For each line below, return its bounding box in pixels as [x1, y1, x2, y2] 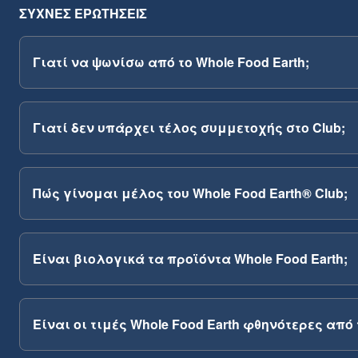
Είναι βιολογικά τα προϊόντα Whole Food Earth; [33, 249, 348, 268]
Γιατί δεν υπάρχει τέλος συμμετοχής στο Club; [33, 118, 345, 137]
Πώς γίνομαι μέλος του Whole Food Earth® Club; [33, 184, 348, 202]
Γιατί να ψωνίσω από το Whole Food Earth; [33, 53, 309, 71]
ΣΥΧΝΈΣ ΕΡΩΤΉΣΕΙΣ [19, 4, 147, 22]
